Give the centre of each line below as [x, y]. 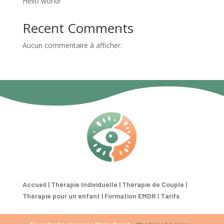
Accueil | [36, 184]
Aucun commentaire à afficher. [72, 45]
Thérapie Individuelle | [86, 184]
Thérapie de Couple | [155, 184]
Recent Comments [78, 28]
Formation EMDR [131, 196]
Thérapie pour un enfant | [62, 196]
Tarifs [170, 196]
